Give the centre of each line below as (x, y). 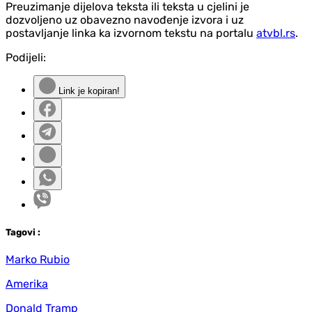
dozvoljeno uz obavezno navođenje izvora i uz (125, 19)
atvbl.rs (276, 33)
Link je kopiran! (88, 91)
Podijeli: (26, 57)
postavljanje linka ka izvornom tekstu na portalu (131, 33)
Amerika (27, 283)
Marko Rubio (38, 259)
